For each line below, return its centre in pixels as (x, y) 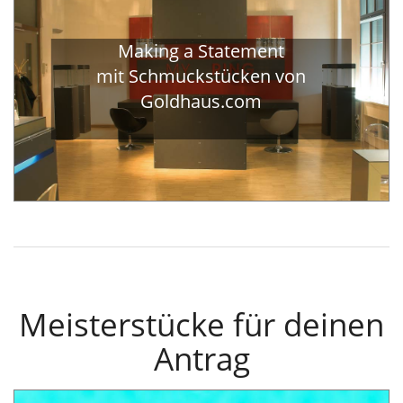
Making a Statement (201, 50)
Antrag (201, 359)
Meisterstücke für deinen (201, 325)
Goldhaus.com (201, 101)
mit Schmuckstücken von (201, 76)
